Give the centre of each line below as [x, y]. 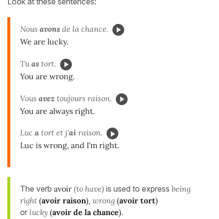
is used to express [138, 189]
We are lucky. [44, 41]
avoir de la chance [86, 212]
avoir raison [64, 201]
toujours [70, 98]
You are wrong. [47, 76]
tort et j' [54, 133]
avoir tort [137, 201]
